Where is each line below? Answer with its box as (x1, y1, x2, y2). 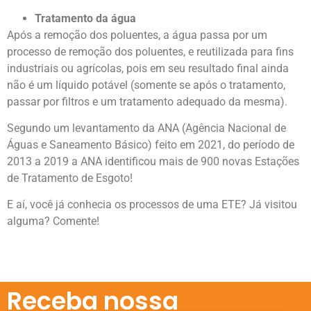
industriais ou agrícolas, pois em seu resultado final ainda (7, 61, 289, 75)
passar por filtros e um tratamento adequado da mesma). (7, 94, 287, 108)
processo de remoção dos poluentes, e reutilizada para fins (7, 44, 294, 58)
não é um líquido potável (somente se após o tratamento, (7, 78, 285, 92)
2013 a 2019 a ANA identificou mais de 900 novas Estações (7, 155, 299, 169)
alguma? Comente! (7, 215, 99, 228)
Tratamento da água (35, 11, 139, 25)
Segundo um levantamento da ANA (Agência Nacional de (7, 121, 286, 135)
